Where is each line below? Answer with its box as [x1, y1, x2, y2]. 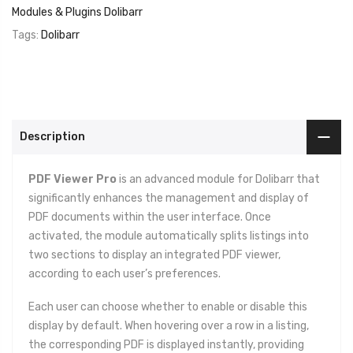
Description [20, 129, 85, 143]
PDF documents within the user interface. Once [28, 210, 271, 224]
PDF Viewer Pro [28, 172, 117, 186]
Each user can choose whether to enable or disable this [28, 299, 307, 314]
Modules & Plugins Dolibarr [12, 5, 143, 19]
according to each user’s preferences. [28, 266, 221, 281]
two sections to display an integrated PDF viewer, [28, 247, 281, 262]
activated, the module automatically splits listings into [28, 229, 309, 243]
